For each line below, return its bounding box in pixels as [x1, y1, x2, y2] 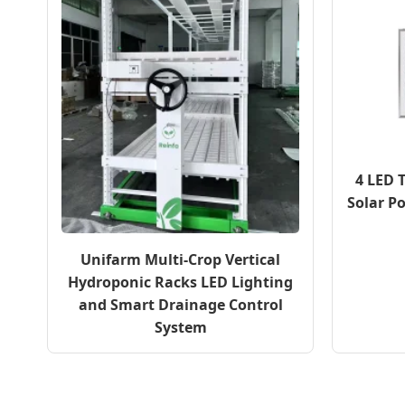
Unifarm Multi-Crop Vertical [80, 249, 280, 269]
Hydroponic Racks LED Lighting [68, 271, 293, 292]
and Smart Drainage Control [78, 294, 283, 315]
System [154, 316, 207, 337]
